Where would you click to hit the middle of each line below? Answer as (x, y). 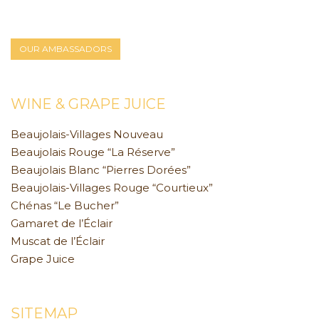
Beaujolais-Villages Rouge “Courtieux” (112, 188)
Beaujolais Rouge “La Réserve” (93, 152)
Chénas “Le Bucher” (65, 205)
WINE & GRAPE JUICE (88, 104)
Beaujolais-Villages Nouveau (87, 134)
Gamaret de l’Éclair (62, 223)
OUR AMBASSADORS (66, 49)
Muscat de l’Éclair (58, 241)
